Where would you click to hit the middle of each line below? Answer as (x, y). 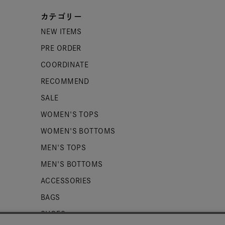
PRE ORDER (61, 48)
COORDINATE (65, 65)
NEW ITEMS (61, 32)
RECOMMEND (65, 81)
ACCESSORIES (66, 181)
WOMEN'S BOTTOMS (78, 131)
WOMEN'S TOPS (70, 115)
